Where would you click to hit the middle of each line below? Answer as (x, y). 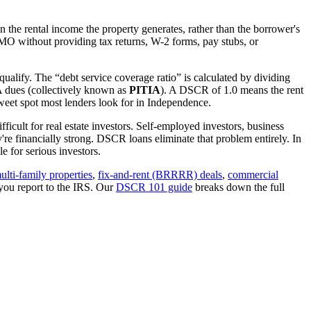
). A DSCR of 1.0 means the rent (232, 90)
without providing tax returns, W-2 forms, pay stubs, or (137, 41)
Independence (178, 102)
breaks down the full (238, 187)
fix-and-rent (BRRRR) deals (160, 174)
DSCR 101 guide (154, 187)
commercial (253, 174)
